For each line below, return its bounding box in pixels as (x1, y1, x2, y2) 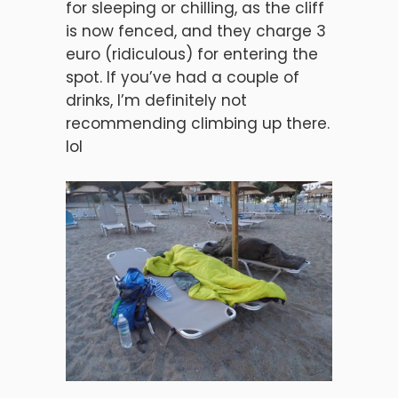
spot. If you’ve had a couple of (66, 67, 299, 88)
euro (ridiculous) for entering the (66, 44, 318, 65)
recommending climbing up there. (66, 113, 330, 134)
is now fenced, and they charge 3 (66, 20, 326, 42)
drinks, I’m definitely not (66, 90, 247, 111)
